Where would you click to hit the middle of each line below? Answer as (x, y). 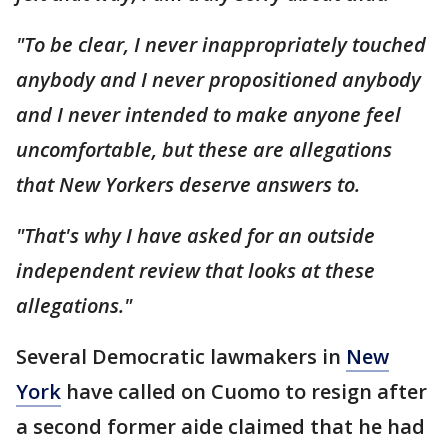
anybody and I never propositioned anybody (218, 79)
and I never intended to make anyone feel (208, 114)
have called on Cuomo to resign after (244, 391)
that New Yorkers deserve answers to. (188, 184)
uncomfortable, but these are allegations (204, 149)
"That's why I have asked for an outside (195, 235)
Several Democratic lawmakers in (181, 356)
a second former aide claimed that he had (220, 426)
